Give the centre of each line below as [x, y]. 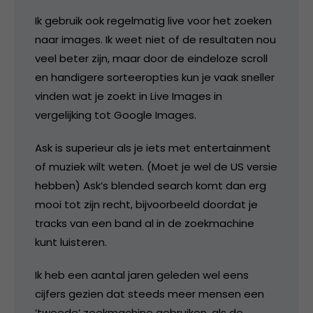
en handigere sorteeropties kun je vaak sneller [155, 77]
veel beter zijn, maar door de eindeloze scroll [151, 58]
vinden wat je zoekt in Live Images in [129, 96]
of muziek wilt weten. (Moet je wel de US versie [156, 166]
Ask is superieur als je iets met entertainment [153, 147]
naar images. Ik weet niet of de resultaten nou [155, 39]
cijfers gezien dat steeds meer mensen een [150, 293]
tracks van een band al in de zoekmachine [145, 223]
